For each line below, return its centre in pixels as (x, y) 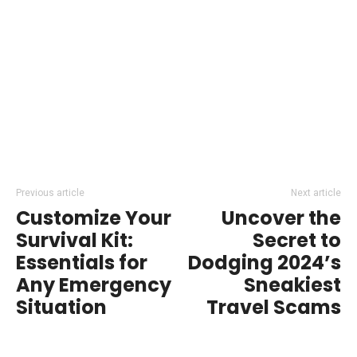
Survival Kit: (75, 240)
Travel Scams (274, 307)
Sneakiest (292, 284)
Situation (61, 307)
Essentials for (82, 262)
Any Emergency (94, 284)
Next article (316, 192)
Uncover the (281, 218)
